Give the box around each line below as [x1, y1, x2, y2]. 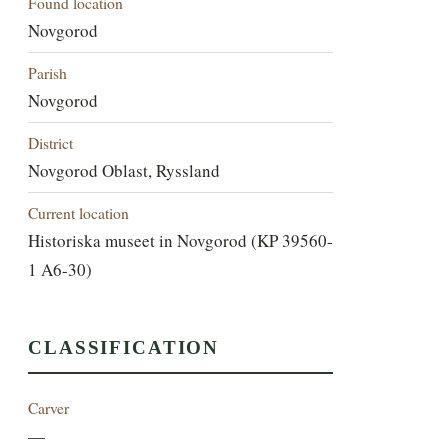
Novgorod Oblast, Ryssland [28, 158, 221, 182]
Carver [28, 397, 70, 419]
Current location [28, 201, 130, 223]
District [28, 131, 74, 153]
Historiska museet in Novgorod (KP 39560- [28, 228, 334, 252]
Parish [28, 61, 68, 83]
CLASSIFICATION [28, 337, 220, 359]
